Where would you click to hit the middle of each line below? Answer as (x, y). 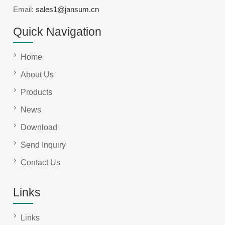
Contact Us (41, 162)
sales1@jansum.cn (68, 9)
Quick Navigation (58, 31)
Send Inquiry (43, 145)
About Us (37, 74)
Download (39, 127)
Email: (25, 9)
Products (37, 92)
